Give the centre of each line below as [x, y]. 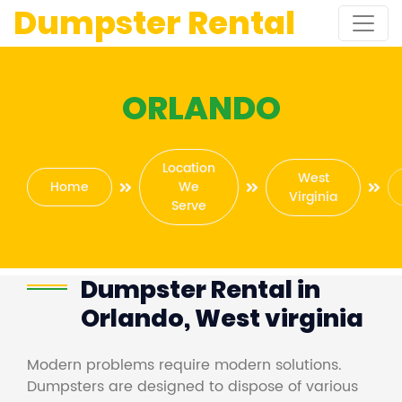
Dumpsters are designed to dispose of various [192, 387]
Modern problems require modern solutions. [184, 365]
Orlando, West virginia [222, 318]
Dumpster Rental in [201, 289]
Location [189, 168]
